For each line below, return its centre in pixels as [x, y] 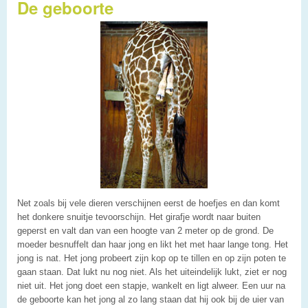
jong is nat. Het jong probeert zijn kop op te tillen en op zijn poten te [152, 258]
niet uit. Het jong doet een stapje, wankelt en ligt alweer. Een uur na [151, 285]
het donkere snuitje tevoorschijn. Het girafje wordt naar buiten [139, 217]
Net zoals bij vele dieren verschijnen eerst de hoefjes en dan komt [148, 203]
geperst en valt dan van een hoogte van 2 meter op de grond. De [145, 230]
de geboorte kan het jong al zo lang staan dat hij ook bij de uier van [151, 299]
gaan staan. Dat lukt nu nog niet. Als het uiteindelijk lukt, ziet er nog [152, 272]
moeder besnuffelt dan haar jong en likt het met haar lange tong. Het [153, 244]
